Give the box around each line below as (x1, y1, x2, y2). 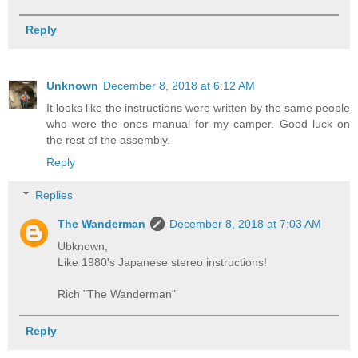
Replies (35, 189, 74, 202)
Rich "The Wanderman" (58, 288, 177, 301)
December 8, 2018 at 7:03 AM (169, 217, 322, 231)
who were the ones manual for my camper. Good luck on (46, 117, 350, 130)
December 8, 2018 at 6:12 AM (103, 78, 255, 92)
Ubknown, (58, 240, 109, 253)
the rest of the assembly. (46, 133, 170, 146)
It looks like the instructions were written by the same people (46, 101, 350, 114)
